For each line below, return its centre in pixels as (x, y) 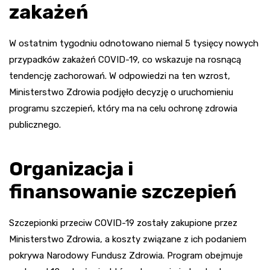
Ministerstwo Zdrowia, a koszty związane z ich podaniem (128, 239)
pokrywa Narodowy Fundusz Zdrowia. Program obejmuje (126, 255)
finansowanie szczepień (123, 191)
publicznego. (35, 124)
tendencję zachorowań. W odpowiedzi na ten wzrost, (120, 76)
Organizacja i (71, 168)
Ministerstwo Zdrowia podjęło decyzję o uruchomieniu (121, 92)
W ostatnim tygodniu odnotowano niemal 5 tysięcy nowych (134, 43)
